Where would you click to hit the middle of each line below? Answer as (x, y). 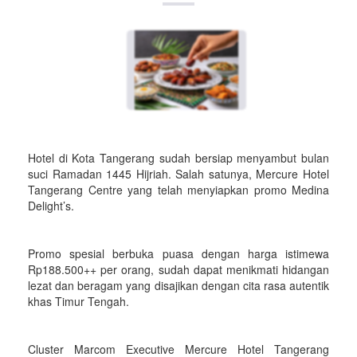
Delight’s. (51, 206)
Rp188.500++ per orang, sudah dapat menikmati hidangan (178, 269)
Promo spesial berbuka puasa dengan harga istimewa (178, 253)
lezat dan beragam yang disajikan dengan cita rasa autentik (178, 285)
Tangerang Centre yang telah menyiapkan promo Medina (178, 190)
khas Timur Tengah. (78, 301)
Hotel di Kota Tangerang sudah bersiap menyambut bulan (178, 158)
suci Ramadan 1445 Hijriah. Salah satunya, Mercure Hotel (178, 174)
